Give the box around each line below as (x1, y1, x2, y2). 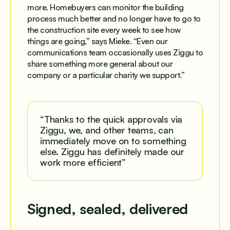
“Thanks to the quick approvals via (40, 113, 183, 125)
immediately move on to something (40, 135, 186, 147)
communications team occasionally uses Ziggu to (27, 47, 203, 58)
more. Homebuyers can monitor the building (27, 2, 184, 13)
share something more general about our (27, 59, 172, 69)
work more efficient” (40, 157, 126, 168)
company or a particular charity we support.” (27, 70, 184, 81)
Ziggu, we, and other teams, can (40, 124, 174, 136)
